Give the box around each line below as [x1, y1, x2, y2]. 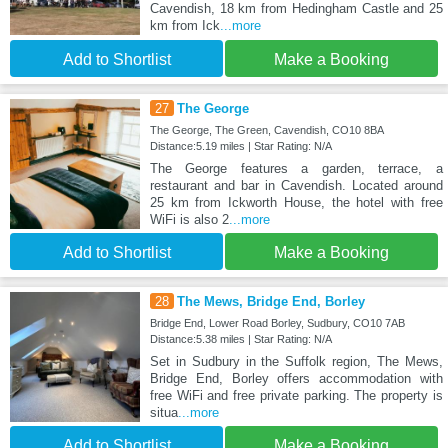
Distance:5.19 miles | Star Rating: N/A [149, 139, 332, 152]
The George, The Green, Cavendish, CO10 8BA [149, 123, 384, 136]
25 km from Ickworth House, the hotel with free [149, 194, 443, 210]
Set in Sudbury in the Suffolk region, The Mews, [149, 353, 443, 369]
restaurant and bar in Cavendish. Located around [149, 177, 443, 193]
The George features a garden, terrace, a [149, 160, 443, 176]
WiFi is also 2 [149, 211, 229, 227]
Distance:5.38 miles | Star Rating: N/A [149, 332, 332, 345]
